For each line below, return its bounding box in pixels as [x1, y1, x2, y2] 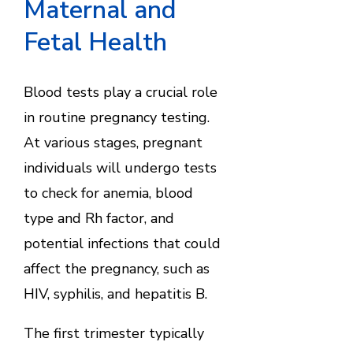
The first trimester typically [23, 323, 204, 343]
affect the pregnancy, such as [23, 258, 210, 278]
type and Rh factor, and [23, 208, 174, 228]
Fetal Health [23, 25, 167, 60]
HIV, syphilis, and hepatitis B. [23, 284, 207, 303]
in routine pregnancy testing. [23, 107, 210, 127]
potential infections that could [23, 233, 221, 253]
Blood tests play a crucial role [23, 82, 217, 102]
